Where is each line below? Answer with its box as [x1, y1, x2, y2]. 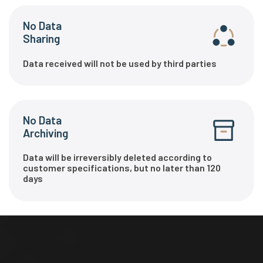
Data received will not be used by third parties [23, 57, 217, 69]
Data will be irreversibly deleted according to [23, 151, 212, 163]
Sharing [23, 32, 60, 46]
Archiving [23, 126, 68, 140]
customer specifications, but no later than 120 [23, 162, 221, 174]
